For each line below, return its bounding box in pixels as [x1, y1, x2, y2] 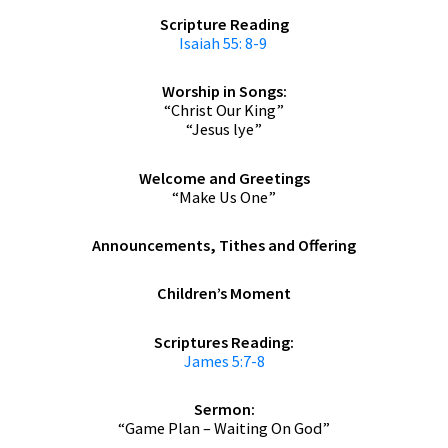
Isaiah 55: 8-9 [178, 32, 267, 53]
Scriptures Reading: [154, 331, 294, 352]
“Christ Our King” [164, 100, 284, 121]
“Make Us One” [172, 186, 276, 207]
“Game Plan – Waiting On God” [118, 418, 330, 439]
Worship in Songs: [161, 81, 287, 102]
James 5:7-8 [183, 350, 265, 371]
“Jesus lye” [186, 119, 262, 140]
